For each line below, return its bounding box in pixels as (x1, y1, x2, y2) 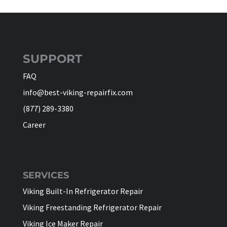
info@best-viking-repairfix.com (22, 87, 133, 97)
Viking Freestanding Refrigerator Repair (22, 202, 162, 212)
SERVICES (22, 169, 69, 181)
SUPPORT (22, 51, 82, 66)
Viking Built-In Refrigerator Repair (22, 185, 143, 196)
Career (22, 119, 46, 130)
